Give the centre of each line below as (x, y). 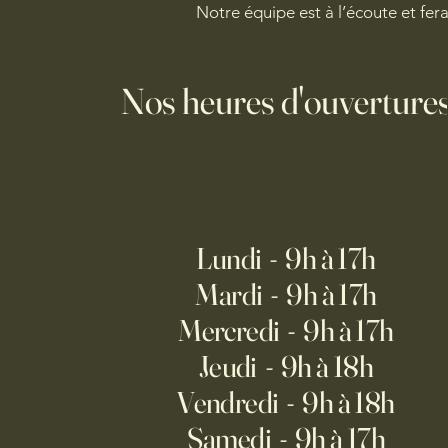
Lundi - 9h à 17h (286, 258)
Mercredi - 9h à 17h (286, 330)
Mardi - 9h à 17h (286, 294)
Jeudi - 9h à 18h (286, 366)
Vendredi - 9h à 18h (286, 402)
